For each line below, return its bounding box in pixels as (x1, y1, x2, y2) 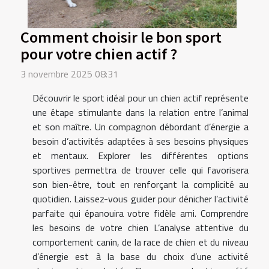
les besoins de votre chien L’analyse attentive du (32, 220, 249, 235)
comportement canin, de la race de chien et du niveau (32, 234, 249, 249)
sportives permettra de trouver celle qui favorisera (32, 162, 249, 177)
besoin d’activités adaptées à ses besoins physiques (32, 133, 249, 148)
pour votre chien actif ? (20, 43, 177, 64)
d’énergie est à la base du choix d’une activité (32, 249, 249, 264)
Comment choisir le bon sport (20, 26, 222, 47)
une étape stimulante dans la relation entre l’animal (32, 104, 249, 119)
